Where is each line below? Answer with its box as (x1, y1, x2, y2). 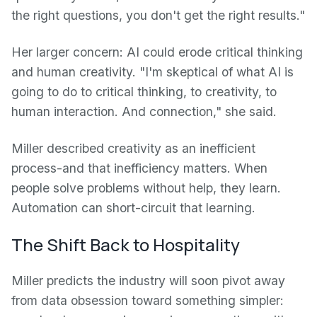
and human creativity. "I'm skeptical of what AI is (11, 64, 294, 79)
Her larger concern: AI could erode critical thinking (11, 45, 303, 59)
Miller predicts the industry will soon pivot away (11, 273, 285, 288)
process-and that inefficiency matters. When (11, 161, 267, 175)
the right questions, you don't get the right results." (11, 8, 305, 23)
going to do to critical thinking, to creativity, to (11, 84, 277, 99)
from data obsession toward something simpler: (11, 293, 284, 308)
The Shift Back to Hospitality (11, 233, 240, 256)
